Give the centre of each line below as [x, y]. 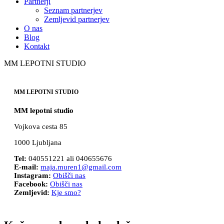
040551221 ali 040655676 [69, 158]
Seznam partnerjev [73, 10]
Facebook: [31, 184]
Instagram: [32, 175]
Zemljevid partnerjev [77, 19]
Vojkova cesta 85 [41, 126]
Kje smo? [66, 192]
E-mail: [26, 167]
